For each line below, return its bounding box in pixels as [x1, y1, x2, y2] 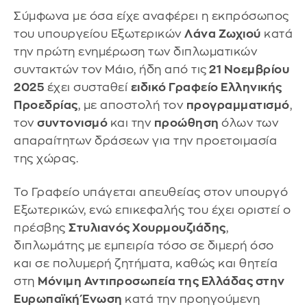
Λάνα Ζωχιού [184, 27, 261, 40]
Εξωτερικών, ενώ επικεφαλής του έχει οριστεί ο [14, 204, 291, 217]
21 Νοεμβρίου [206, 63, 289, 75]
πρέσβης [14, 222, 69, 234]
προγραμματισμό [186, 99, 290, 111]
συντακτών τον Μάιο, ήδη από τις [14, 63, 207, 75]
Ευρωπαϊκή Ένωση [14, 293, 125, 306]
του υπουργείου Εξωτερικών [14, 27, 184, 40]
